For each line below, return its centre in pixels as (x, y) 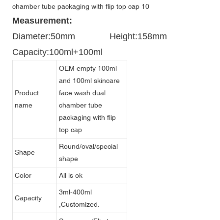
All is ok (71, 176)
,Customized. (79, 205)
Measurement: (42, 21)
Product (27, 93)
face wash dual (82, 93)
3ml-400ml (75, 192)
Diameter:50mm (52, 37)
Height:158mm (143, 37)
